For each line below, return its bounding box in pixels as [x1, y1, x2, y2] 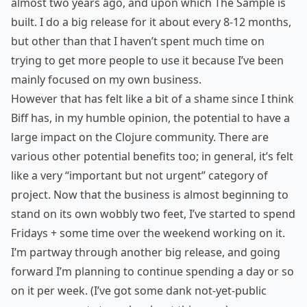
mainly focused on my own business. [11, 72, 201, 88]
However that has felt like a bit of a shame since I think [11, 91, 294, 107]
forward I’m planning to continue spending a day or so [11, 264, 294, 280]
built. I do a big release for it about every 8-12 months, [11, 14, 291, 30]
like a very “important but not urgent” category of [11, 168, 268, 184]
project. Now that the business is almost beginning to [11, 187, 288, 203]
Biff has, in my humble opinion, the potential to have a [11, 110, 290, 126]
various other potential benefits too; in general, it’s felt [11, 149, 293, 164]
